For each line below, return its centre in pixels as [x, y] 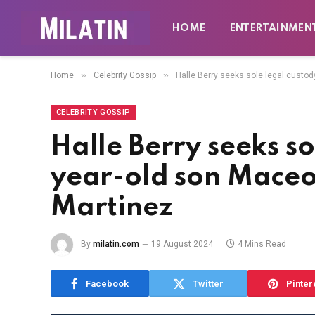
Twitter [208, 283]
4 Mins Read [262, 244]
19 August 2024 [182, 244]
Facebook [107, 283]
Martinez [112, 208]
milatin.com [116, 244]
